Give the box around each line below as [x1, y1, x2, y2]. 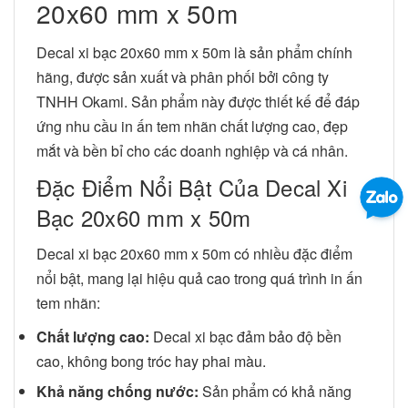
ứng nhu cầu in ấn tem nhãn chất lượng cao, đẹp [36, 115, 348, 137]
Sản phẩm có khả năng [199, 381, 352, 403]
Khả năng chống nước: [36, 381, 199, 403]
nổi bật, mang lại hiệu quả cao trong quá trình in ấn [36, 267, 362, 289]
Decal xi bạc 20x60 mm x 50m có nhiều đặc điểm [36, 242, 352, 264]
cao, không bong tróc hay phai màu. [36, 350, 266, 372]
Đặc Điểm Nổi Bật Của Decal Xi [36, 170, 347, 203]
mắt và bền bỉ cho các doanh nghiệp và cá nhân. [36, 139, 348, 161]
